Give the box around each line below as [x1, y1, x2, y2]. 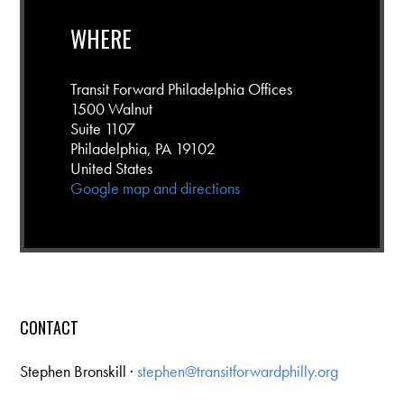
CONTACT [20, 316, 79, 340]
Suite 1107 [69, 117, 135, 139]
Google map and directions [69, 177, 240, 198]
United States [69, 157, 152, 179]
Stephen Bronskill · [20, 361, 138, 382]
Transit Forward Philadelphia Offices [69, 78, 292, 99]
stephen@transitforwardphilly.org [137, 361, 339, 382]
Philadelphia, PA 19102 [69, 137, 216, 159]
